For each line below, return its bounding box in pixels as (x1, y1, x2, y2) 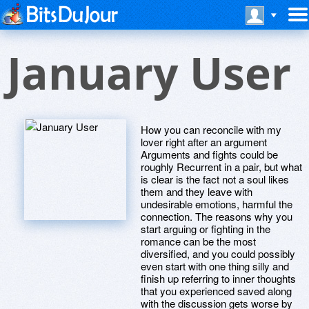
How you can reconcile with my (141, 122, 281, 137)
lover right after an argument (141, 134, 267, 149)
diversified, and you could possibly (141, 246, 295, 261)
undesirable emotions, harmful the (141, 197, 292, 211)
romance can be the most (141, 234, 256, 248)
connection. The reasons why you (141, 209, 292, 223)
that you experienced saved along (141, 283, 292, 298)
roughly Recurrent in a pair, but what (141, 159, 302, 174)
